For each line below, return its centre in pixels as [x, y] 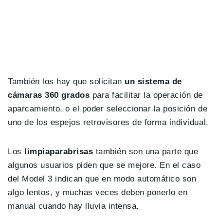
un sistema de [152, 82]
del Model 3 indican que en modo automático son [102, 179]
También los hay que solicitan [65, 82]
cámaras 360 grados [49, 95]
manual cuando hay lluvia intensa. [73, 206]
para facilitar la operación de [146, 95]
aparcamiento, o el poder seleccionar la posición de [108, 109]
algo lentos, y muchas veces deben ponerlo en [98, 193]
